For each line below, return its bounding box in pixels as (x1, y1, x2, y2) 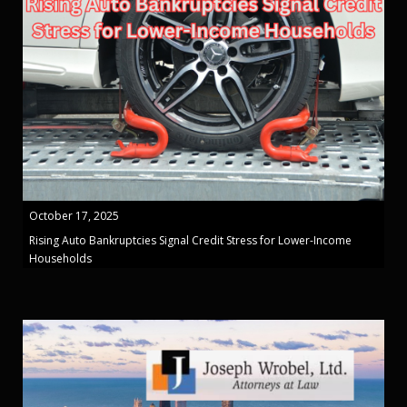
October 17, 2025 (29, 207, 119, 223)
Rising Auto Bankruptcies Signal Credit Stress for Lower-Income (29, 232, 352, 248)
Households (29, 250, 92, 266)
